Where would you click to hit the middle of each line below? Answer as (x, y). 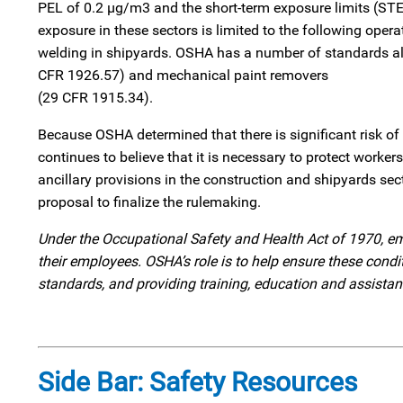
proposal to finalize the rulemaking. (149, 202)
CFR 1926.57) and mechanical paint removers (183, 75)
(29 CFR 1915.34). (95, 98)
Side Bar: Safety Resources (197, 381)
